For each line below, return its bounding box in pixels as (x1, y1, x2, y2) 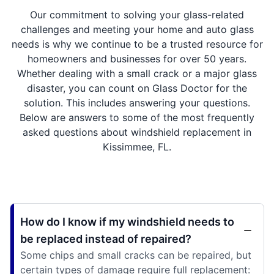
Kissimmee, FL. (103, 140, 171, 153)
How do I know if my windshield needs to (20, 215, 234, 228)
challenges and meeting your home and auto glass (20, 23, 254, 35)
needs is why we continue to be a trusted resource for (11, 37, 263, 50)
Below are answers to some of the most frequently (20, 111, 254, 124)
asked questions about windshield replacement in (23, 125, 251, 138)
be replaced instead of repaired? (20, 232, 191, 245)
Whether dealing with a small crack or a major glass (17, 67, 257, 80)
